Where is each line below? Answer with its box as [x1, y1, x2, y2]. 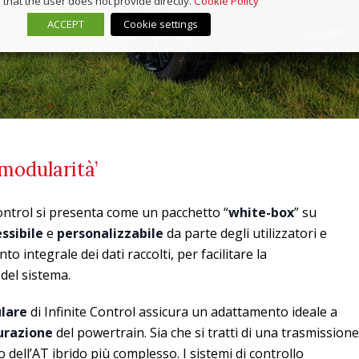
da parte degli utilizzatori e [163, 224, 327, 242]
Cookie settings [123, 16, 198, 31]
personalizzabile [57, 224, 163, 242]
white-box [228, 203, 294, 221]
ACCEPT [47, 16, 84, 31]
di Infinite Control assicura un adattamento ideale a [27, 302, 337, 321]
